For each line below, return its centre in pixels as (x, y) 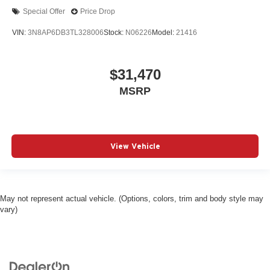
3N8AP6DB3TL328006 (66, 33)
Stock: (115, 33)
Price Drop (98, 12)
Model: (164, 33)
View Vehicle (135, 146)
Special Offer (44, 12)
